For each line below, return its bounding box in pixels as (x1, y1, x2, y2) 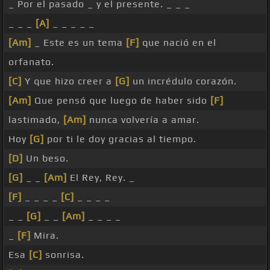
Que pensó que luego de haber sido (31, 95, 210, 107)
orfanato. (8, 56, 54, 68)
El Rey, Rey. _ (67, 172, 135, 184)
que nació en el (139, 37, 216, 49)
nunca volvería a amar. (86, 114, 199, 126)
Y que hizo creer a (22, 75, 115, 87)
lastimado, (8, 114, 63, 126)
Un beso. (23, 152, 69, 165)
